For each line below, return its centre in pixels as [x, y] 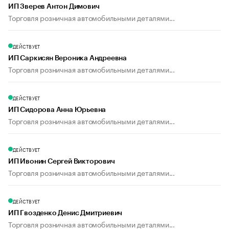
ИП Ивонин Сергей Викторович [62, 162]
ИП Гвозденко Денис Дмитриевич [65, 213]
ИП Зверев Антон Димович [54, 7]
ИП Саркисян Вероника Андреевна [67, 59]
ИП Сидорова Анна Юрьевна [57, 110]
